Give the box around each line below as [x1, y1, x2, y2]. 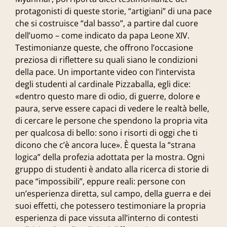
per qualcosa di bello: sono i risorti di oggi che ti [15, 127, 198, 138]
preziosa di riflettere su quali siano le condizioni [15, 54, 198, 65]
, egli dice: [154, 79, 191, 90]
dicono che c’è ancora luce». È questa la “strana [15, 139, 196, 150]
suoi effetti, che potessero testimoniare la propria [15, 200, 206, 211]
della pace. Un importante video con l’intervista [15, 66, 195, 78]
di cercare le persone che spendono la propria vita [15, 115, 208, 126]
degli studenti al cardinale [15, 79, 116, 90]
